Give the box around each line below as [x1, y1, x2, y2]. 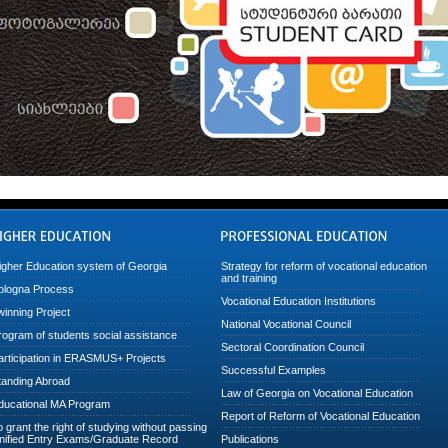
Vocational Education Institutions [221, 294, 376, 307]
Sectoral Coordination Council [221, 340, 364, 353]
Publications [221, 432, 279, 445]
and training [221, 271, 277, 284]
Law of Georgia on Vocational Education [221, 386, 413, 399]
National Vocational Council [221, 317, 351, 330]
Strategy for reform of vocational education [221, 259, 427, 272]
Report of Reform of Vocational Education [221, 409, 420, 422]
